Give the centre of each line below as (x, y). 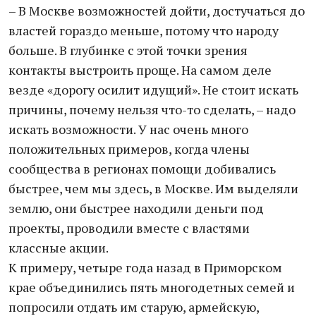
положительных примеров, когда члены (129, 149)
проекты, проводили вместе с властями (129, 228)
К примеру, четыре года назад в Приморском (145, 267)
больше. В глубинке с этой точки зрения (128, 50)
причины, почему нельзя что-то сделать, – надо (152, 109)
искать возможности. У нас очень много (128, 129)
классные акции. (59, 248)
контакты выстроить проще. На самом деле (140, 70)
